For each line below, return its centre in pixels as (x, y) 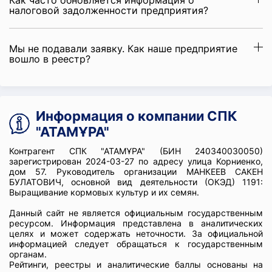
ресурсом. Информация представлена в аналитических (136, 223)
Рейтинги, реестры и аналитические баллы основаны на (136, 264)
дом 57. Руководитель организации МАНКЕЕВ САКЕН (136, 172)
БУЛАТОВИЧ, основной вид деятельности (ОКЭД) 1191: (136, 182)
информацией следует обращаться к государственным (136, 244)
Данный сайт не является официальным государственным (136, 213)
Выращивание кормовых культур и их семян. (104, 192)
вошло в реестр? (50, 59)
